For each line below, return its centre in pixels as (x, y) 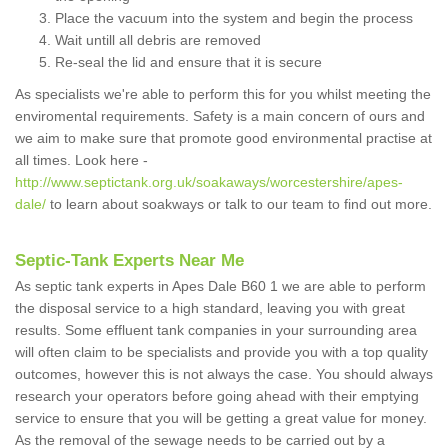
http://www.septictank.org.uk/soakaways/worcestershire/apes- (209, 182)
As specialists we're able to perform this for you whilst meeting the (223, 94)
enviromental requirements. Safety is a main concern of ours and (220, 116)
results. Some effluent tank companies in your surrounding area (216, 330)
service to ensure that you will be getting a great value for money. (221, 418)
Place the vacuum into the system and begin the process (234, 18)
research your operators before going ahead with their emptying (217, 396)
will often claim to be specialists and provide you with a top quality (221, 352)
